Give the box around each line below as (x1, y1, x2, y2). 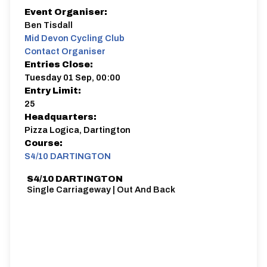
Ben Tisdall (24, 20, 73, 30)
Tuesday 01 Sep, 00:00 (24, 73, 120, 82)
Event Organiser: (24, 7, 107, 17)
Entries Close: (24, 60, 93, 69)
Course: (24, 138, 63, 148)
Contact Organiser (24, 46, 105, 56)
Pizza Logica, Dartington (24, 125, 131, 135)
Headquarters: (24, 112, 97, 122)
